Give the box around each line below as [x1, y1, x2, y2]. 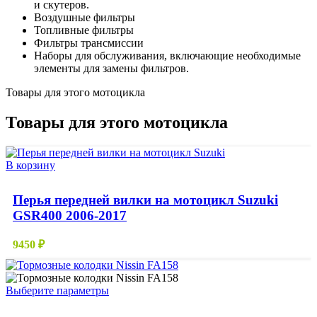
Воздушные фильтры [34, 11, 135, 23]
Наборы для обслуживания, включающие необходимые [34, 49, 301, 62]
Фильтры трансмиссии [34, 36, 144, 49]
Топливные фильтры [34, 23, 134, 36]
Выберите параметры [6, 284, 109, 297]
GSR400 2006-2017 [13, 207, 127, 223]
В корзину [6, 158, 55, 171]
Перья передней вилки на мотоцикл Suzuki [13, 192, 278, 207]
